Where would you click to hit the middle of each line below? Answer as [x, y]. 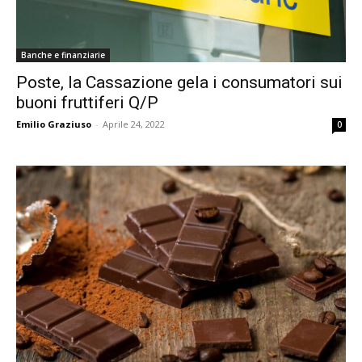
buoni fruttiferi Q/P [87, 102]
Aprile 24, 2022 [134, 124]
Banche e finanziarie [63, 55]
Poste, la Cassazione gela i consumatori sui [179, 82]
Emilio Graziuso [54, 124]
